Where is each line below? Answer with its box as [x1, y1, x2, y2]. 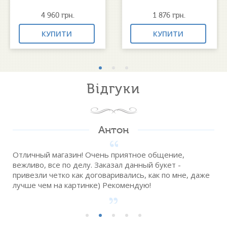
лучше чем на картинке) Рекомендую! [13, 180, 151, 191]
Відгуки [86, 81, 141, 97]
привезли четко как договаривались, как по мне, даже [13, 170, 210, 180]
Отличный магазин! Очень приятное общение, [13, 149, 184, 160]
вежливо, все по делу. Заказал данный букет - [13, 160, 181, 170]
